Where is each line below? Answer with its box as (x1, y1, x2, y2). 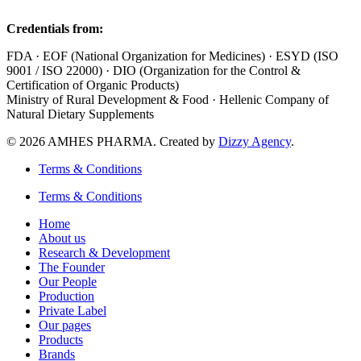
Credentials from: (6, 21, 103, 35)
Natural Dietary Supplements (6, 106, 154, 121)
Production (39, 288, 94, 303)
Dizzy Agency (218, 134, 291, 148)
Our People (39, 274, 97, 288)
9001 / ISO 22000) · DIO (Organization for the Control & (6, 63, 301, 77)
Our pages (39, 317, 91, 332)
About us (39, 230, 85, 245)
